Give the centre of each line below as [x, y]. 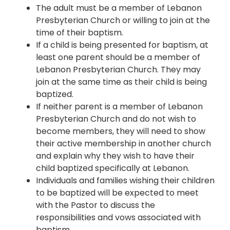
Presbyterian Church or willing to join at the [123, 20]
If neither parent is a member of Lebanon [119, 106]
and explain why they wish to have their [115, 156]
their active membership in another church [123, 143]
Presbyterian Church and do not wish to [116, 119]
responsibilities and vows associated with [118, 217]
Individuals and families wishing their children [125, 180]
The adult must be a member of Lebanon [119, 8]
